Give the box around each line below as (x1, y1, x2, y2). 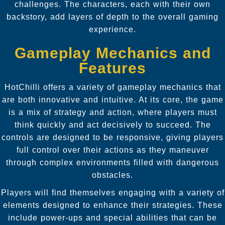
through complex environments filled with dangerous (6, 158, 219, 167)
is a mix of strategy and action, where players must (8, 107, 217, 117)
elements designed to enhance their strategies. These (3, 200, 222, 209)
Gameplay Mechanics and (14, 44, 211, 61)
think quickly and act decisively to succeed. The (14, 120, 211, 129)
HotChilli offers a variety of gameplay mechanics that (4, 82, 221, 91)
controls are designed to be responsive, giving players (2, 133, 223, 142)
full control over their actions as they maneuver (16, 145, 209, 154)
